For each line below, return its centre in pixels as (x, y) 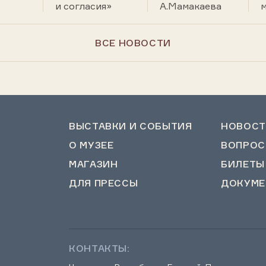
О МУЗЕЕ (91, 145)
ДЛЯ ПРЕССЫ (104, 183)
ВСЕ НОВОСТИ (133, 43)
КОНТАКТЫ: (99, 248)
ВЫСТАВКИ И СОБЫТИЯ (131, 126)
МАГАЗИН (94, 164)
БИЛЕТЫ (243, 164)
